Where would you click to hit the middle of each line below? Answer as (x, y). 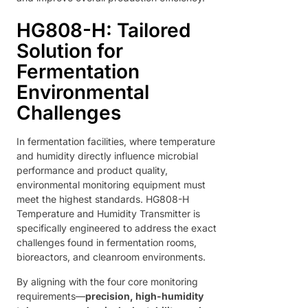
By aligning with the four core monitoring (107, 281)
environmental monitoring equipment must (111, 185)
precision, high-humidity (144, 296)
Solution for (70, 51)
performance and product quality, (92, 170)
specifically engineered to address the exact (117, 228)
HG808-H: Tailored (103, 31)
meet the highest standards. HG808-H (103, 199)
